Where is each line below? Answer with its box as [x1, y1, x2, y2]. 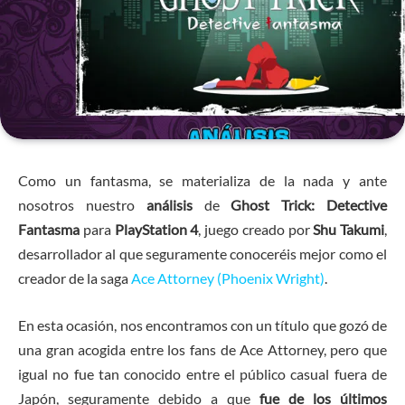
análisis [146, 196, 204, 214]
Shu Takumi [313, 221, 384, 239]
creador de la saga [18, 269, 131, 287]
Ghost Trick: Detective [231, 196, 388, 214]
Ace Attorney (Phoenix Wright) [131, 269, 325, 287]
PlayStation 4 [114, 221, 199, 239]
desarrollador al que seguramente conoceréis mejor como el [18, 245, 387, 263]
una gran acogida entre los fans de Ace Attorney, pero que [18, 340, 387, 358]
